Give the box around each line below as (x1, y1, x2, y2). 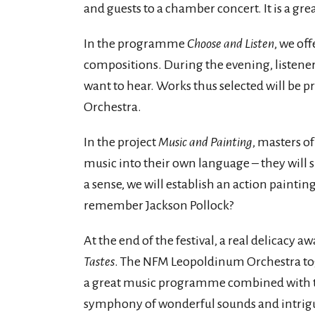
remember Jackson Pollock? (84, 198, 233, 212)
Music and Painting (158, 135, 252, 149)
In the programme (84, 37, 187, 51)
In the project (84, 135, 158, 149)
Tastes (84, 255, 115, 269)
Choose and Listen (187, 37, 274, 51)
